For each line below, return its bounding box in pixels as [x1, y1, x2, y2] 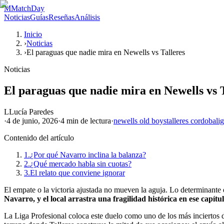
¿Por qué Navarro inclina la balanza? [30, 150, 146, 159]
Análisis [74, 13, 100, 21]
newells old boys [113, 116, 166, 125]
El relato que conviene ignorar [30, 168, 125, 177]
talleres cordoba [166, 116, 216, 125]
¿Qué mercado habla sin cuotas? [30, 159, 131, 168]
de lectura [78, 116, 111, 125]
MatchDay [11, 4, 44, 12]
